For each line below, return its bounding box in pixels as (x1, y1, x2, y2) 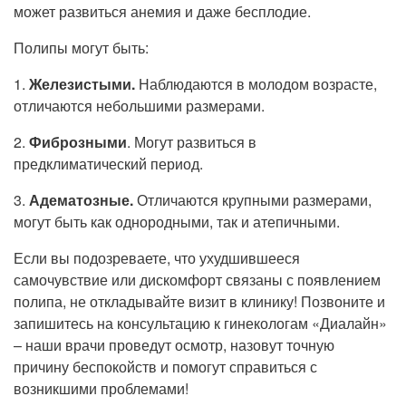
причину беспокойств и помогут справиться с (14, 356, 317, 377)
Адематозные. (25, 189, 137, 210)
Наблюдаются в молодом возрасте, (135, 73, 377, 94)
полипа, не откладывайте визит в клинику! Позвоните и (14, 291, 385, 312)
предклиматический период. (14, 153, 207, 174)
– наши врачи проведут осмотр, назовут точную (14, 334, 334, 355)
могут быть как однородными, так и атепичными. (14, 211, 343, 232)
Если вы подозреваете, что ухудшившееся (14, 247, 300, 268)
